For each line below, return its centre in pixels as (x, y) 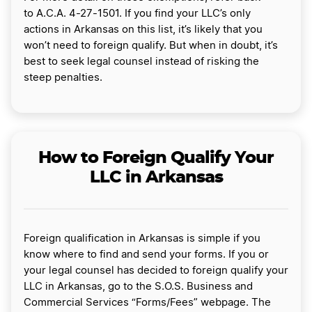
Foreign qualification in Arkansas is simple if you (142, 239)
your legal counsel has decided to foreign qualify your (156, 271)
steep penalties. (63, 78)
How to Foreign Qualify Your (156, 158)
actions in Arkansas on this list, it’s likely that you (143, 30)
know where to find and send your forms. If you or (146, 255)
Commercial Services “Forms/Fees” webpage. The (147, 303)
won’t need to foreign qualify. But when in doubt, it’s (151, 46)
